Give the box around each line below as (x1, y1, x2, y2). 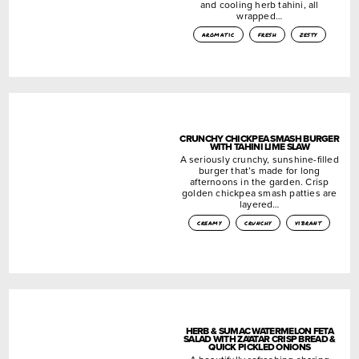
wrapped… (236, 8, 283, 22)
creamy (197, 217, 222, 228)
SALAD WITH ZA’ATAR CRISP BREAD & (183, 331, 336, 346)
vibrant (294, 217, 322, 228)
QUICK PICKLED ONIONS (208, 339, 311, 354)
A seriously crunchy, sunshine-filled (179, 151, 339, 166)
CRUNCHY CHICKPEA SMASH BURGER (179, 131, 340, 146)
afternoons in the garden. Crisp (190, 174, 329, 188)
